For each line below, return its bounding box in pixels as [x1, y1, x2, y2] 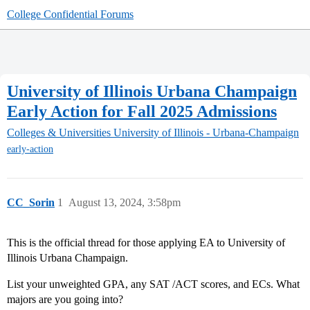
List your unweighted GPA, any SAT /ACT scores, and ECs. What [7, 278, 300, 291]
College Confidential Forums [7, 8, 134, 20]
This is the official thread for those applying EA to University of [7, 237, 285, 249]
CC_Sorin [7, 197, 55, 209]
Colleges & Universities [7, 127, 111, 139]
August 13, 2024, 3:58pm [69, 197, 181, 209]
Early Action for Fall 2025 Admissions [7, 102, 277, 120]
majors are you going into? [7, 293, 123, 306]
